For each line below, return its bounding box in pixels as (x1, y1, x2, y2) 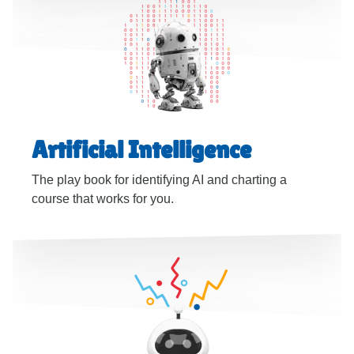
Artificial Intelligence (32, 135, 251, 164)
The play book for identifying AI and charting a (32, 173, 287, 186)
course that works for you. (32, 192, 174, 205)
